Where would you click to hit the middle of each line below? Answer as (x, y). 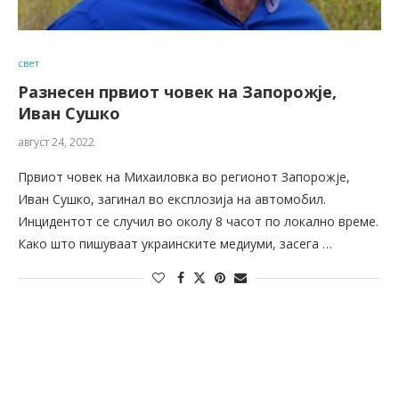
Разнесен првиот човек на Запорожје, (177, 92)
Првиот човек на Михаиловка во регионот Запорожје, (184, 177)
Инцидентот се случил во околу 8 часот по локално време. (198, 222)
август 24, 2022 (56, 142)
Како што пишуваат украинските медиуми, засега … (175, 244)
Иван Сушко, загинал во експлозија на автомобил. (172, 199)
